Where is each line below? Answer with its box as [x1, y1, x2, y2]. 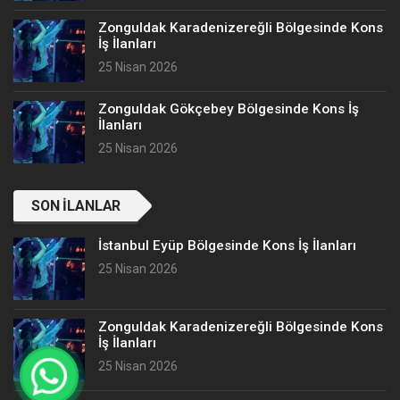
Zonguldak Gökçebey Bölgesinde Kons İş [98, 100, 359, 117]
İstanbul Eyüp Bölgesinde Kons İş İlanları [98, 237, 356, 254]
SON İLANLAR [31, 196, 121, 214]
